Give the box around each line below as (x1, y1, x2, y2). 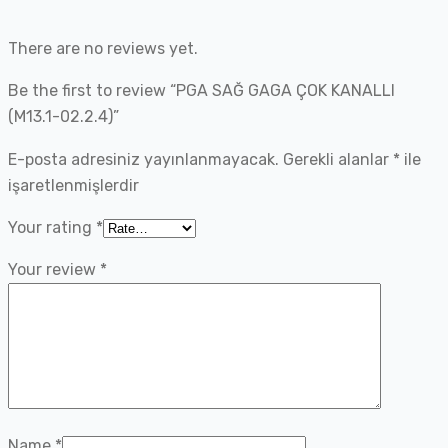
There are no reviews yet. (8, 39, 198, 59)
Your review (8, 260, 100, 280)
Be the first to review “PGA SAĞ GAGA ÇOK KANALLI (8, 81, 395, 101)
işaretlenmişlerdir (8, 176, 139, 196)
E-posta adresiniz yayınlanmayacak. (8, 150, 279, 170)
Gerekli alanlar (283, 150, 393, 170)
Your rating (8, 218, 96, 238)
